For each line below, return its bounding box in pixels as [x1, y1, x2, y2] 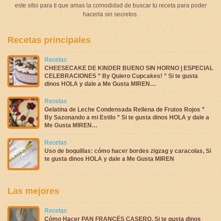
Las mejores [7, 185, 59, 196]
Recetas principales [7, 35, 91, 45]
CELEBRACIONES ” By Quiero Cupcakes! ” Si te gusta [44, 72, 198, 79]
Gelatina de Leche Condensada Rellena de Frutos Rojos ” [44, 106, 205, 113]
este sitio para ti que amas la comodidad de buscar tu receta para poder [14, 1, 207, 9]
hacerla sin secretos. [83, 10, 138, 18]
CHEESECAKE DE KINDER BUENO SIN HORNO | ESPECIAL [44, 64, 213, 72]
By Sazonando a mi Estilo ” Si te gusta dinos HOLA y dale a [44, 113, 209, 121]
